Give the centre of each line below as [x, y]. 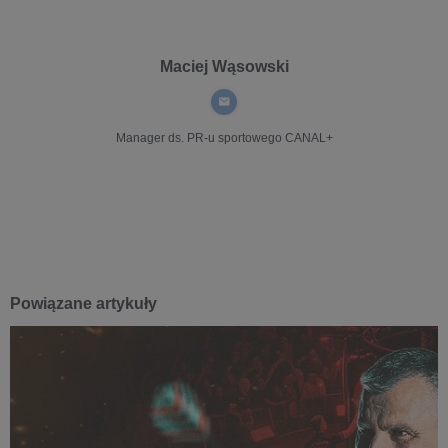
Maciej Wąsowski [224, 66]
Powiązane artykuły [83, 303]
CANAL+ [307, 138]
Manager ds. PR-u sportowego [198, 138]
